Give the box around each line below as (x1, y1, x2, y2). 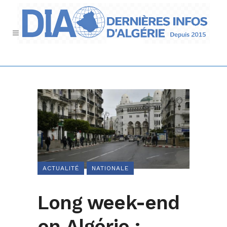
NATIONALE (92, 165, 129, 172)
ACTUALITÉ (43, 165, 79, 172)
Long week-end (37, 192, 180, 214)
